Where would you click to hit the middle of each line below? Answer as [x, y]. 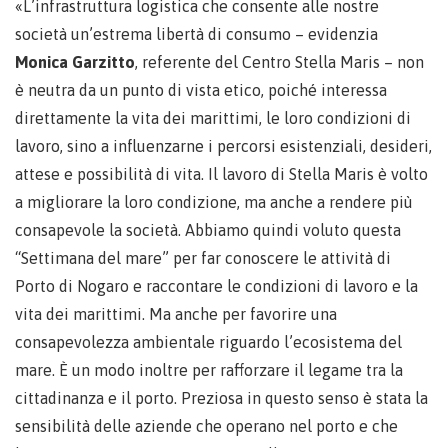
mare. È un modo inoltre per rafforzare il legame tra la [209, 369]
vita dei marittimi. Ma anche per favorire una [176, 313]
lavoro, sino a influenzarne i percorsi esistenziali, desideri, [223, 145]
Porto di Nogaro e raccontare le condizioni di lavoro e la [216, 285]
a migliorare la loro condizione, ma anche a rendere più [214, 201]
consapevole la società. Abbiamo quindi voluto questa [208, 229]
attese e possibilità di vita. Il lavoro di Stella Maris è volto [221, 173]
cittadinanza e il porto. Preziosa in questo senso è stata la [221, 397]
